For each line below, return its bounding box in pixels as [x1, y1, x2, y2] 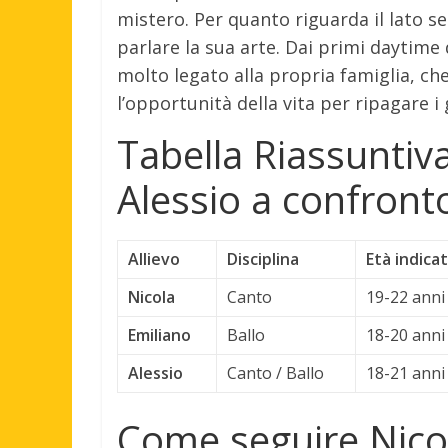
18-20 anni [366, 323, 445, 346]
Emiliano [128, 323, 191, 346]
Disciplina [227, 247, 299, 270]
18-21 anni [366, 361, 445, 384]
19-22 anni [366, 285, 445, 308]
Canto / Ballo [227, 361, 324, 384]
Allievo [128, 247, 180, 270]
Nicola [128, 285, 175, 308]
